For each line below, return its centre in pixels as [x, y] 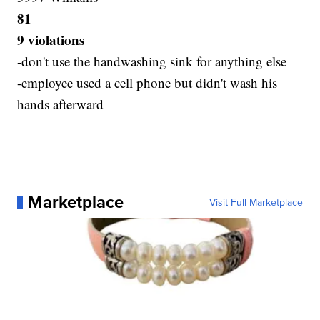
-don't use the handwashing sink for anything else [152, 61]
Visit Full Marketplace [256, 202]
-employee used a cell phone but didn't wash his [147, 83]
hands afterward [61, 104]
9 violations [51, 40]
